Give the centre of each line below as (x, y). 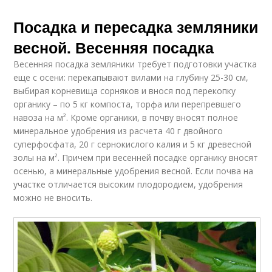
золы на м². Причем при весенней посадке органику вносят (136, 158)
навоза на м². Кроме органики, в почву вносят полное (126, 117)
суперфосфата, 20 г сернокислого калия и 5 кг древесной (133, 144)
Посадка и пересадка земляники (136, 27)
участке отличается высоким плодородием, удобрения (128, 184)
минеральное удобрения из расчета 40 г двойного (118, 131)
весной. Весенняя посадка (114, 47)
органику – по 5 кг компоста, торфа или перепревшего (127, 104)
